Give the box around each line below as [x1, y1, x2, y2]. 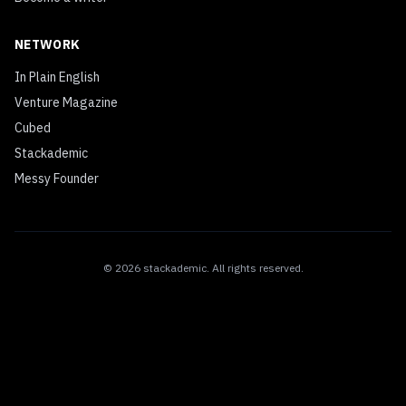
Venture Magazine [14, 94, 118, 111]
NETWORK [14, 36, 81, 53]
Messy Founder [14, 170, 99, 187]
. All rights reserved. [206, 261, 304, 275]
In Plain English [14, 69, 100, 85]
